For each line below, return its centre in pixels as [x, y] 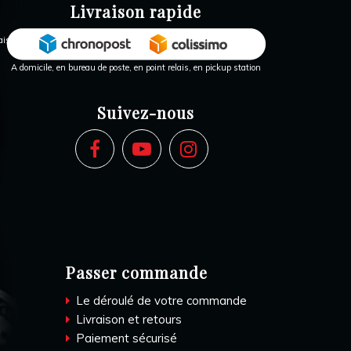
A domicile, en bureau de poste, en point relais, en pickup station [136, 67]
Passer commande [136, 272]
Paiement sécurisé [125, 338]
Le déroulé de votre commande [159, 300]
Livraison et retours [127, 319]
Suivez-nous [145, 112]
